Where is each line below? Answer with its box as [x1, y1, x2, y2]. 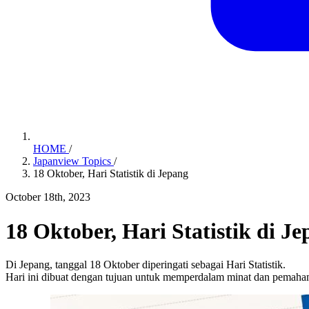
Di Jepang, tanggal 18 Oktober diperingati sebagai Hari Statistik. [6, 258, 286, 270]
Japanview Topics [33, 155, 114, 168]
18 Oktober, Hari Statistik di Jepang [33, 168, 188, 180]
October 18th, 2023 [6, 191, 90, 203]
